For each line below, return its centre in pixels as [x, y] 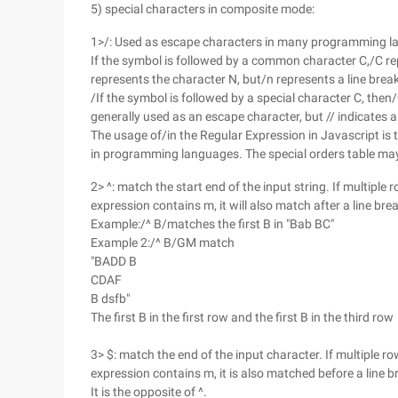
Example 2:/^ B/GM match [163, 243]
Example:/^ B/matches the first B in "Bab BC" [212, 224]
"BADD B [114, 261]
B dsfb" [110, 298]
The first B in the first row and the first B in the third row [242, 317]
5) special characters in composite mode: [203, 9]
